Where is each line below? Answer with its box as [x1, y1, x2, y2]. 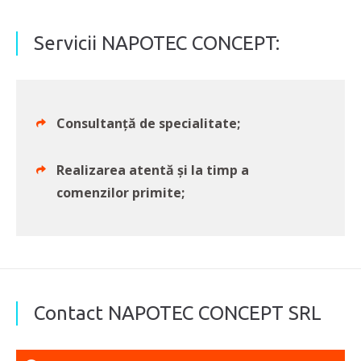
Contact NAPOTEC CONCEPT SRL [34, 301, 322, 324]
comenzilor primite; [56, 183, 185, 201]
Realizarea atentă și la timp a [56, 160, 249, 179]
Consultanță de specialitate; [56, 114, 240, 132]
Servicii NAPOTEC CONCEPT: [34, 31, 280, 54]
